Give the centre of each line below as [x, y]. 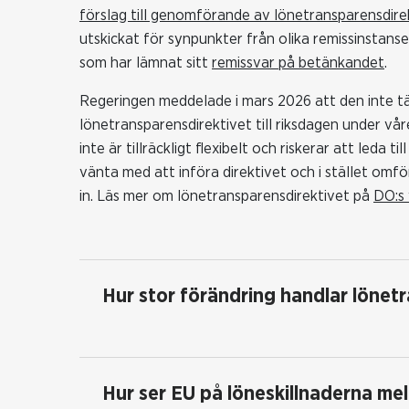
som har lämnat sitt [146, 62]
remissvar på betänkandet [298, 62]
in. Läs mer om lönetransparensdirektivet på [226, 195]
